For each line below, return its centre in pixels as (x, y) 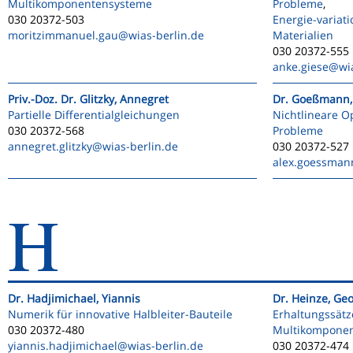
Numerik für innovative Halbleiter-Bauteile (120, 314)
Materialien (303, 35)
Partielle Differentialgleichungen (94, 115)
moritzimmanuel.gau (63, 35)
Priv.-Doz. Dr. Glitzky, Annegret (88, 99)
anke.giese (301, 67)
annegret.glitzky (50, 146)
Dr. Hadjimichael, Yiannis (74, 298)
